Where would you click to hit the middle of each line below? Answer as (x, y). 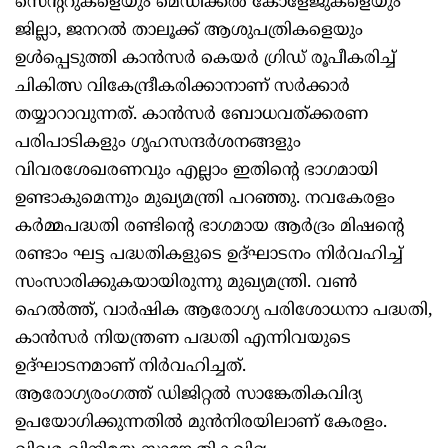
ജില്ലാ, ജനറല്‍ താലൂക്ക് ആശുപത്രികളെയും (189, 31)
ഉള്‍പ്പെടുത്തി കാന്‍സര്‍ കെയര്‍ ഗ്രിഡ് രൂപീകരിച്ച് (205, 59)
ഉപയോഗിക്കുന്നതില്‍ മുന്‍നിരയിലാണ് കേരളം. (201, 423)
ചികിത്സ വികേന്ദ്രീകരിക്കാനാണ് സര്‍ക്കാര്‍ (182, 87)
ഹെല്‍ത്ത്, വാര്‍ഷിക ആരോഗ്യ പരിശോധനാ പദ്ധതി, (223, 311)
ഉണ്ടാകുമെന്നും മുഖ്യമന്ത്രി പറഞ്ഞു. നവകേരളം (205, 199)
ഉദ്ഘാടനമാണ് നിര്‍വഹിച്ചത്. (130, 367)
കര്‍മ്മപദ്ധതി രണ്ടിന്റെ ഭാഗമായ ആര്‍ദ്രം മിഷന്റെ (209, 227)
